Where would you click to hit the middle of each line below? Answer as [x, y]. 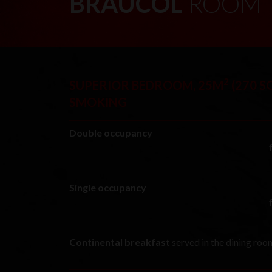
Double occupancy [111, 132]
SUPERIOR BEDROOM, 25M [146, 85]
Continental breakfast [120, 242]
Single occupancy [108, 187]
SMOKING [98, 102]
